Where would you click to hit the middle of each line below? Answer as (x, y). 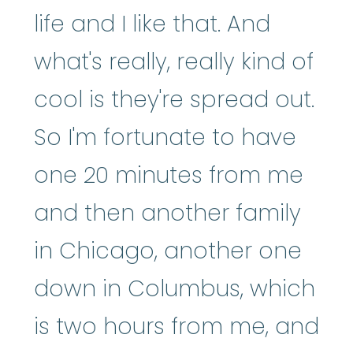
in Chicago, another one (168, 251)
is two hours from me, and (176, 326)
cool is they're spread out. (174, 99)
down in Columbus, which (175, 288)
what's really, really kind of (174, 61)
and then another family (167, 213)
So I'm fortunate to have (165, 137)
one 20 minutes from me (169, 175)
